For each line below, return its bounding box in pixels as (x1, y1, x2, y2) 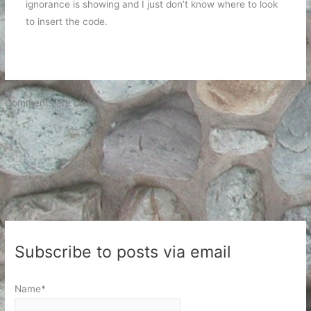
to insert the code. (25, 15, 108, 27)
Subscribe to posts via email (15, 241, 232, 262)
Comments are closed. (5, 96, 106, 108)
